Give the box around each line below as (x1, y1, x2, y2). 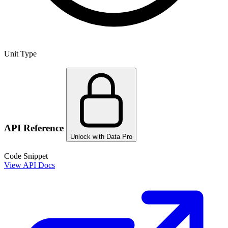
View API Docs (4, 160, 55, 169)
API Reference (4, 123, 66, 134)
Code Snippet (4, 151, 48, 160)
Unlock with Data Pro (70, 133, 132, 141)
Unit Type (4, 49, 37, 58)
